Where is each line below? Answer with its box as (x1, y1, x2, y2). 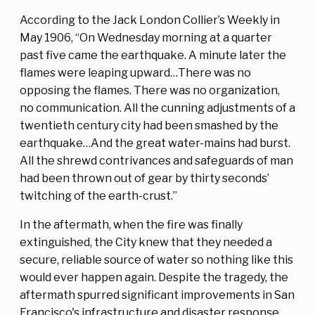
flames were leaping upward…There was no (20, 65, 251, 79)
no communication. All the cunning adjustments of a (20, 101, 295, 115)
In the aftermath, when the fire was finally (20, 217, 243, 231)
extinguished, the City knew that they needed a (20, 235, 272, 249)
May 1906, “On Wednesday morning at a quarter (20, 30, 272, 44)
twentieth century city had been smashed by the (20, 118, 278, 132)
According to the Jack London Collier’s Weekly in (20, 13, 280, 27)
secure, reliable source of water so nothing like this (20, 252, 293, 266)
